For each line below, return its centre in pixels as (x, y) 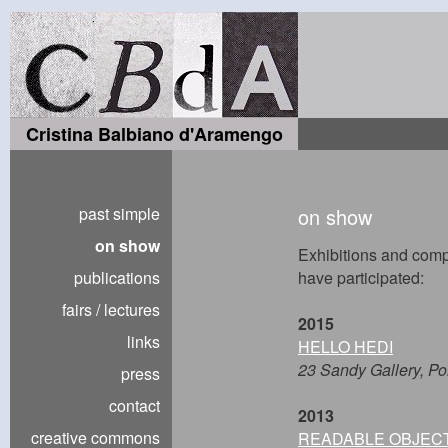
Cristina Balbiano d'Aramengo (154, 134)
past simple (119, 213)
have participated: (361, 277)
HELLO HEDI (345, 346)
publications (117, 277)
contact (134, 405)
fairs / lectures (111, 309)
